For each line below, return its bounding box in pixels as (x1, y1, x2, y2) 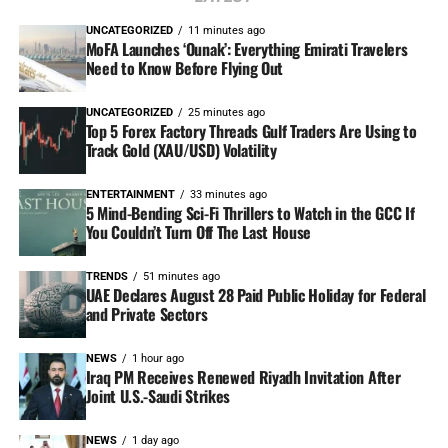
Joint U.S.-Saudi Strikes (85, 384, 230, 409)
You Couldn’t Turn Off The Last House (85, 220, 312, 245)
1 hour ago (131, 352, 184, 366)
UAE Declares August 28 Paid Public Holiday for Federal (85, 283, 426, 308)
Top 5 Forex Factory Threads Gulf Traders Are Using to (85, 119, 417, 144)
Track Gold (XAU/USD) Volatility (85, 138, 277, 163)
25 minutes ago (187, 106, 265, 120)
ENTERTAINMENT (85, 188, 175, 202)
